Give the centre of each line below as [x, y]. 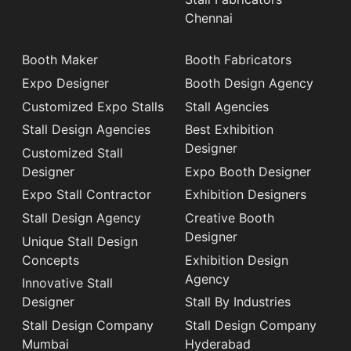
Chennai [209, 18]
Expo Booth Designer [248, 171]
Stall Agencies [227, 106]
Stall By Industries [238, 302]
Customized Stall [72, 152]
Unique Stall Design [80, 241]
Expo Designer [65, 83]
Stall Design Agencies [86, 130]
